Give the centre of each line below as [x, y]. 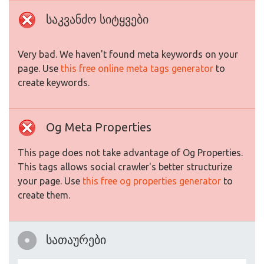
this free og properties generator [152, 181]
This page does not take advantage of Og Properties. [130, 153]
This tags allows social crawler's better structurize [125, 167]
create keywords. [54, 82]
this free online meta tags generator [137, 68]
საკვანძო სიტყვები [97, 19]
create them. [44, 195]
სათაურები [76, 240]
